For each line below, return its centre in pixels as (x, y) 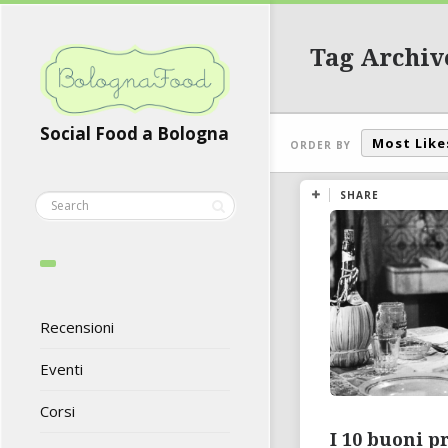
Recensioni (77, 327)
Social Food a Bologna (134, 134)
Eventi (61, 369)
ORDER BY (320, 144)
